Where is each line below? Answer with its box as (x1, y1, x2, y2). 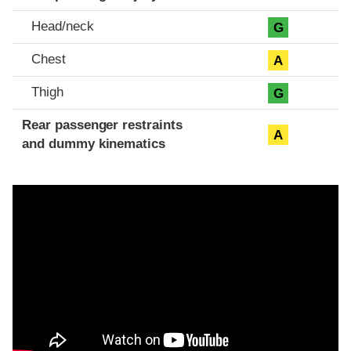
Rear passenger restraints (22, 118, 183, 133)
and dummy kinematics (22, 136, 166, 152)
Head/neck (31, 19, 94, 34)
